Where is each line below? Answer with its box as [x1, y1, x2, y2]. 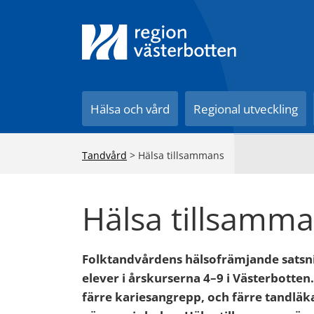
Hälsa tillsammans [138, 149, 224, 162]
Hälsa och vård [90, 101, 170, 117]
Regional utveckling [193, 101, 299, 117]
